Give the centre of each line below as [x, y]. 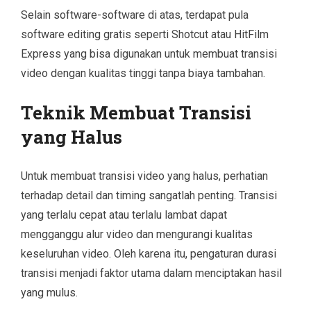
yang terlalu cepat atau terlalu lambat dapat [124, 215]
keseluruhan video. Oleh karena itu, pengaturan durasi [149, 253]
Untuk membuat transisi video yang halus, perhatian [144, 176]
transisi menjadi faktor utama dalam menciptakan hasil [151, 273]
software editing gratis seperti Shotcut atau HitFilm [145, 34]
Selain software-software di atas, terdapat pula [135, 15]
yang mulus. [49, 292]
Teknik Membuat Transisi [136, 112]
